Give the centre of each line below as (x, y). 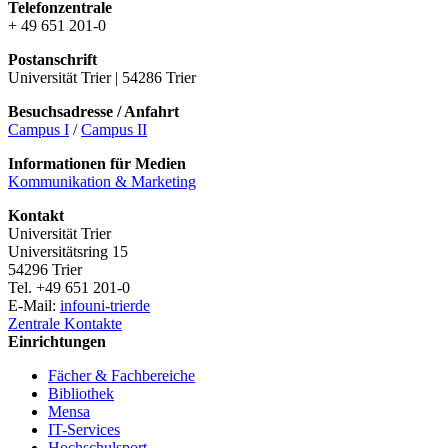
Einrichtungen (57, 342)
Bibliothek (81, 394)
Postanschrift (52, 60)
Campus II (114, 130)
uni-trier (110, 306)
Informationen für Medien (97, 164)
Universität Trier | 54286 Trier (102, 78)
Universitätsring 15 (68, 252)
